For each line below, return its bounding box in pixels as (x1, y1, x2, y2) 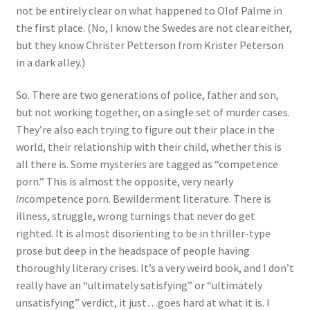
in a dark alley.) (15, 55, 85, 69)
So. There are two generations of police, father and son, (15, 88, 279, 102)
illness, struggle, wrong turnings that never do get (15, 209, 255, 224)
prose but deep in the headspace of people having (15, 244, 250, 258)
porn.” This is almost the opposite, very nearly (15, 174, 233, 189)
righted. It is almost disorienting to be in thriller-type (15, 226, 271, 241)
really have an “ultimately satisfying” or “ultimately (15, 278, 262, 293)
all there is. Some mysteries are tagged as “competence (15, 157, 278, 172)
